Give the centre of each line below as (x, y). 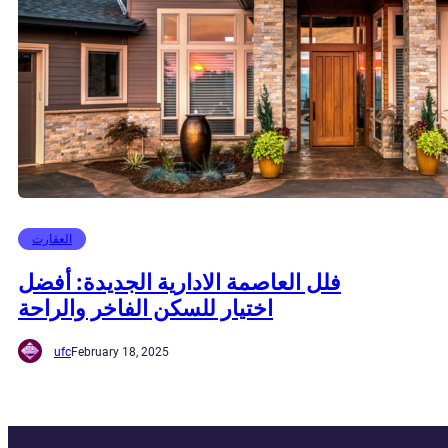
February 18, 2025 (120, 352)
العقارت (52, 239)
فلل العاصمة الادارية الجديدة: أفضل (179, 281)
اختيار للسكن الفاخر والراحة (145, 307)
